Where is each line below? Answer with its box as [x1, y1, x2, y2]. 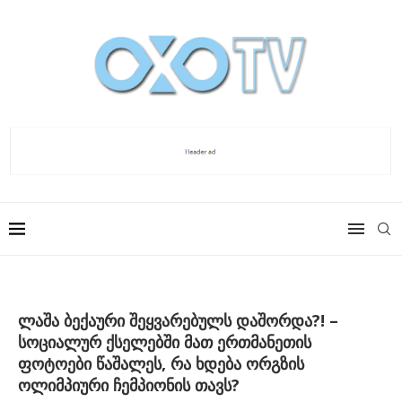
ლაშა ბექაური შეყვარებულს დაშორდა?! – [18, 309, 338, 331]
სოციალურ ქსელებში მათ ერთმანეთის [18, 330, 311, 353]
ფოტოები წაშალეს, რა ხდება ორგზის [18, 352, 304, 374]
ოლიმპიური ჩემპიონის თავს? [18, 373, 240, 396]
